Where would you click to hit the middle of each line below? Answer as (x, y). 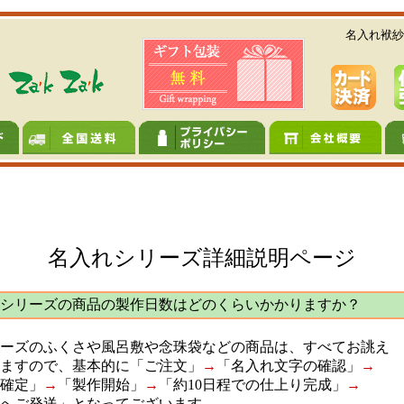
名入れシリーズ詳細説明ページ (202, 258)
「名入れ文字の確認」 (289, 366)
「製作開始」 (101, 385)
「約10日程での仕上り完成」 (252, 385)
